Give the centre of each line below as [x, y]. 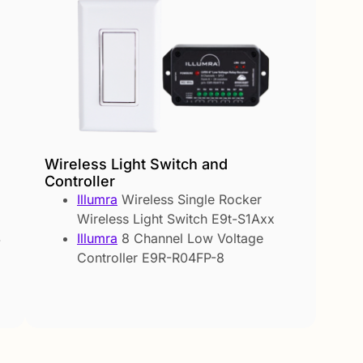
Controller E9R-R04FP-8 [151, 257]
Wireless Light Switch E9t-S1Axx [176, 218]
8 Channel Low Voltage [190, 238]
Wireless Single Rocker [190, 199]
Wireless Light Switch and [136, 164]
